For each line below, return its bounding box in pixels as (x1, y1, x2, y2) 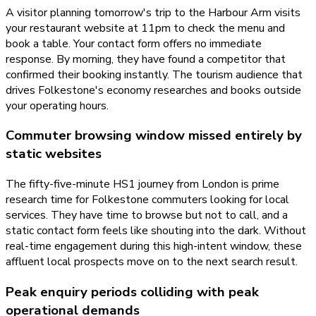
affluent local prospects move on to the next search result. (6, 254, 298, 269)
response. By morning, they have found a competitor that (6, 51, 286, 67)
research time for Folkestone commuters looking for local (6, 192, 289, 207)
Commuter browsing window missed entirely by (6, 126, 302, 145)
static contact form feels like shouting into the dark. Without (6, 223, 306, 238)
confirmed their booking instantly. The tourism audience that (6, 66, 303, 83)
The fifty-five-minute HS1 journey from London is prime (6, 176, 279, 192)
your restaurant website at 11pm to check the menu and (6, 20, 285, 36)
